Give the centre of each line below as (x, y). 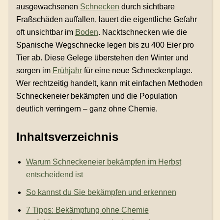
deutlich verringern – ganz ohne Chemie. (87, 109)
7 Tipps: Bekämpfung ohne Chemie (87, 210)
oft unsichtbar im (45, 32)
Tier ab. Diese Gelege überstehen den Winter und (102, 57)
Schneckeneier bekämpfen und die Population (96, 96)
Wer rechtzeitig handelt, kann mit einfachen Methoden (109, 83)
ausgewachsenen (48, 6)
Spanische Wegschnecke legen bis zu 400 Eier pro (105, 45)
